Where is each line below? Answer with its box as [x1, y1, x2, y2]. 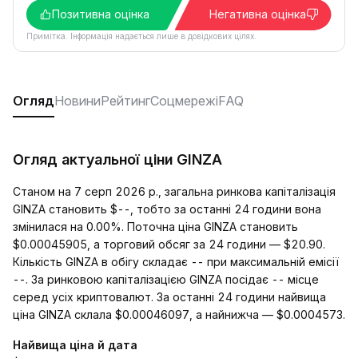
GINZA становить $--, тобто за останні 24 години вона [13, 202, 321, 216]
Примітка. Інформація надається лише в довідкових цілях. [26, 31, 257, 41]
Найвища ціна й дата [13, 338, 137, 352]
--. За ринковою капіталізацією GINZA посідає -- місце [13, 272, 319, 286]
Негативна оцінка [209, 7, 306, 21]
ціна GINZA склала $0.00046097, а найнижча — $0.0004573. [13, 308, 345, 321]
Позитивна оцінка [52, 7, 149, 21]
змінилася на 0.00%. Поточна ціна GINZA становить [13, 220, 298, 233]
